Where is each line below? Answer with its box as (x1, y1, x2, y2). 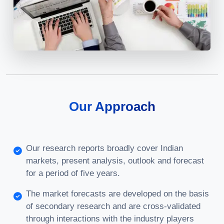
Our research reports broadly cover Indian (26, 143, 183, 153)
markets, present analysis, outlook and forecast (26, 156, 204, 165)
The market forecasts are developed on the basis (26, 189, 209, 198)
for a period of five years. (26, 168, 120, 178)
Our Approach (68, 99, 155, 113)
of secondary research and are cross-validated (26, 201, 200, 211)
